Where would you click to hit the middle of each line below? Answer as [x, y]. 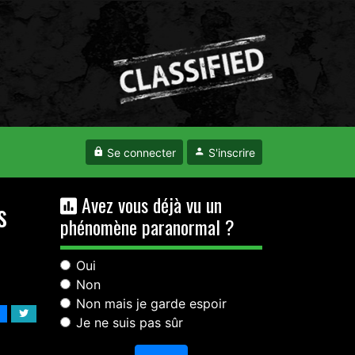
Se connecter [140, 153]
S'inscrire [230, 153]
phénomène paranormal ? [147, 227]
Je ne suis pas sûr [130, 323]
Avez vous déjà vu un [149, 204]
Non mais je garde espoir [151, 303]
